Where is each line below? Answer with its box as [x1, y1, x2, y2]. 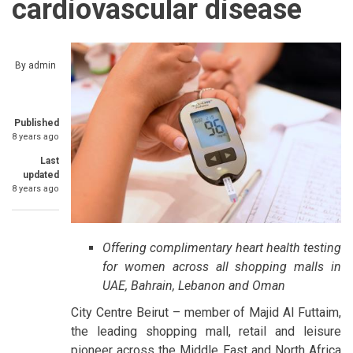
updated [23, 169, 59, 180]
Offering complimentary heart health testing [102, 240, 341, 255]
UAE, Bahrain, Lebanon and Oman [102, 277, 285, 293]
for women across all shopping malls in [102, 258, 341, 274]
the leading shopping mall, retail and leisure [71, 323, 341, 339]
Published [14, 117, 59, 128]
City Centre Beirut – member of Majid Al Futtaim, [71, 304, 341, 320]
